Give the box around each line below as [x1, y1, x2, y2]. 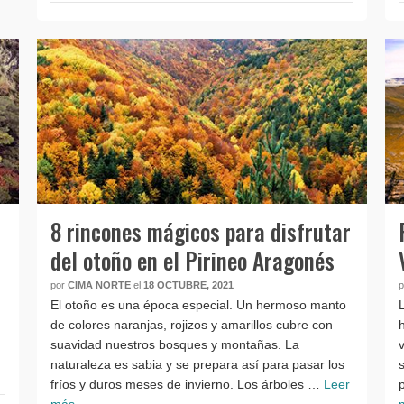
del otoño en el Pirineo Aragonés [50, 243, 335, 277]
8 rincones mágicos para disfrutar [50, 214, 351, 248]
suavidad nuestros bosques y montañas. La [50, 336, 299, 352]
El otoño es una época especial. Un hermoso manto [50, 297, 346, 312]
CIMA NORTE [67, 279, 131, 290]
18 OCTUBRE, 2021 [142, 279, 234, 290]
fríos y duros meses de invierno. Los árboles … [50, 376, 324, 391]
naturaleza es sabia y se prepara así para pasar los [50, 356, 344, 372]
